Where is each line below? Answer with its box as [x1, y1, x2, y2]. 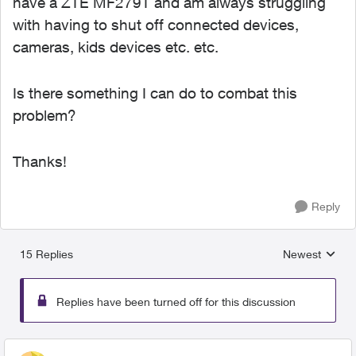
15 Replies [20, 247, 73, 261]
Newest [283, 247, 321, 261]
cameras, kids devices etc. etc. [13, 38, 222, 56]
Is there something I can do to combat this [13, 84, 297, 102]
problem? [13, 106, 80, 124]
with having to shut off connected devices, [13, 16, 299, 33]
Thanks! [13, 153, 67, 170]
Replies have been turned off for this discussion [56, 295, 296, 308]
